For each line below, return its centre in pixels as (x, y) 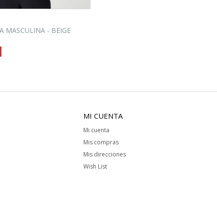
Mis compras (101, 142)
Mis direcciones (104, 155)
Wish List (95, 167)
